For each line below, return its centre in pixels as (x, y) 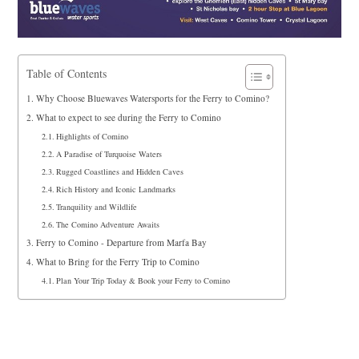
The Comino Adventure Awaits (108, 224)
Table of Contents (67, 73)
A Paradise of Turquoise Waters (109, 153)
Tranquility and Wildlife (97, 206)
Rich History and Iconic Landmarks (116, 189)
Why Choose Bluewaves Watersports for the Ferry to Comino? (152, 98)
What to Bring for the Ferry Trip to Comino (117, 261)
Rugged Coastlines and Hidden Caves (120, 171)
